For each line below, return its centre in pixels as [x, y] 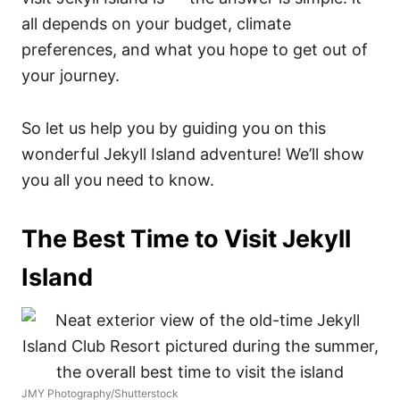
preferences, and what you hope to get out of [195, 50]
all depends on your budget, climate [156, 24]
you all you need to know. [118, 180]
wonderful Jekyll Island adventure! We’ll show [193, 154]
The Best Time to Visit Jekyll [186, 239]
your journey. [71, 75]
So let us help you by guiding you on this [174, 128]
